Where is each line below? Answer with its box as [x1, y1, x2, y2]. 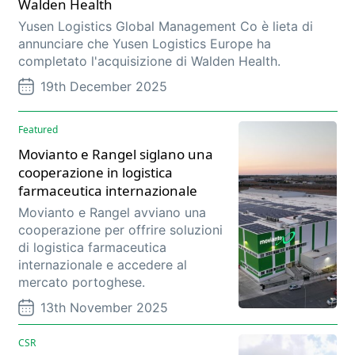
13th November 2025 [40, 300, 168, 316]
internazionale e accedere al [17, 257, 187, 273]
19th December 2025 [40, 78, 167, 95]
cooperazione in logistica [17, 163, 173, 182]
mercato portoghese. [17, 274, 145, 291]
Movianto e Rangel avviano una [17, 204, 206, 221]
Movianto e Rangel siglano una [17, 145, 213, 164]
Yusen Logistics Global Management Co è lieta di [17, 18, 313, 35]
